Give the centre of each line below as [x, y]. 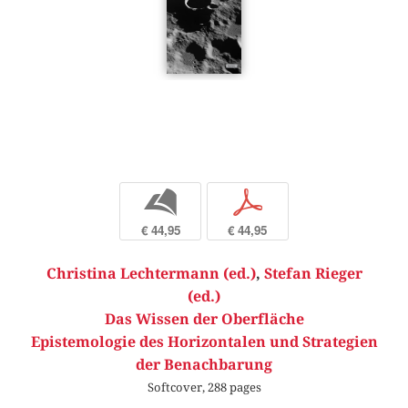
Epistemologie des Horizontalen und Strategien [204, 342]
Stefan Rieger [313, 274]
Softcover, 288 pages [204, 387]
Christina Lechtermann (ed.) [151, 274]
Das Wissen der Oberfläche [204, 320]
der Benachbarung [204, 365]
